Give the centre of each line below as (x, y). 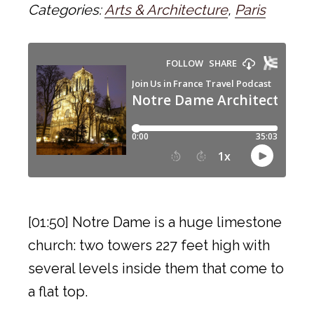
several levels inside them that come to (156, 268)
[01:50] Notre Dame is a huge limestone (155, 222)
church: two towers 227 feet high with (149, 245)
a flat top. (58, 291)
